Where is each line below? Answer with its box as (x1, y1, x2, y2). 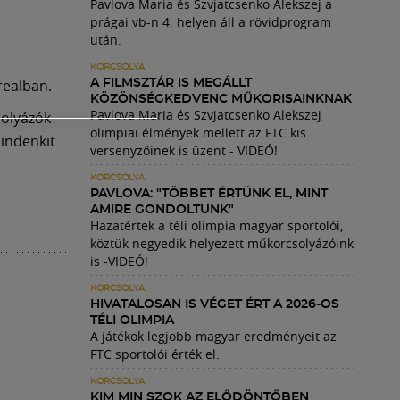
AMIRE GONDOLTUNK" (90, 204, 234, 216)
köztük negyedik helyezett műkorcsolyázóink (90, 235, 354, 252)
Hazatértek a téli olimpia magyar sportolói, (90, 217, 343, 234)
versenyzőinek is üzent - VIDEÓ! (90, 142, 278, 159)
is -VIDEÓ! (90, 253, 148, 270)
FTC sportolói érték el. (90, 346, 220, 362)
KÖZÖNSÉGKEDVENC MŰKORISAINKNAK (90, 93, 352, 105)
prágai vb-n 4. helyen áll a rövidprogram (90, 13, 331, 30)
